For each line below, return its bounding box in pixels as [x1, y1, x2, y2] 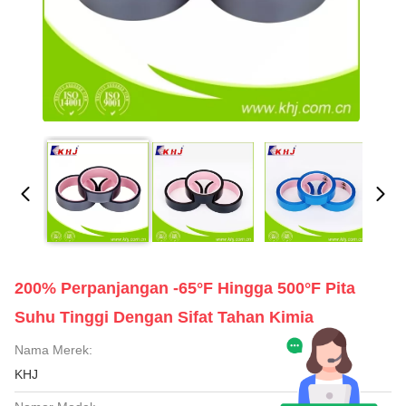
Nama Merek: [14, 343, 92, 357]
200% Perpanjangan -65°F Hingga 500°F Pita [14, 279, 355, 297]
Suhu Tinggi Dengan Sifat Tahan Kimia [14, 308, 314, 326]
